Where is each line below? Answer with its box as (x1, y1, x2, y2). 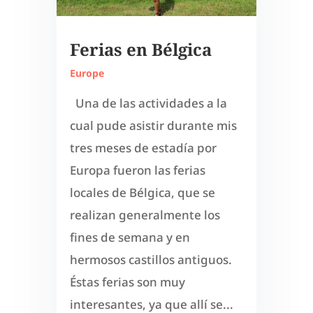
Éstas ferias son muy (69, 273, 185, 290)
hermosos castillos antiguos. (69, 251, 232, 268)
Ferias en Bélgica (69, 37, 212, 61)
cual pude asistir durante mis (69, 117, 237, 133)
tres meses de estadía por (69, 139, 217, 156)
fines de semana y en (69, 228, 190, 245)
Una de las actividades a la (69, 94, 227, 111)
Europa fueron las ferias (69, 161, 205, 178)
